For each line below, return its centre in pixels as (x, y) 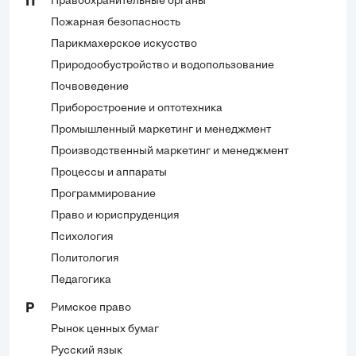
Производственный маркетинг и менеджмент (170, 151)
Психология (82, 237)
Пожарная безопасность (116, 22)
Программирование (103, 194)
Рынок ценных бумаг (105, 329)
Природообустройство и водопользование (163, 65)
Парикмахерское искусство (124, 44)
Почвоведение (90, 87)
